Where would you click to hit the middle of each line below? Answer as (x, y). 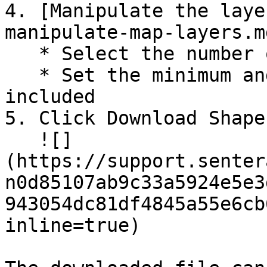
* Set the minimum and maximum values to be (22, 75)
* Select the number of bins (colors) (22, 54)
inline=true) (73, 225)
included (50, 97)
